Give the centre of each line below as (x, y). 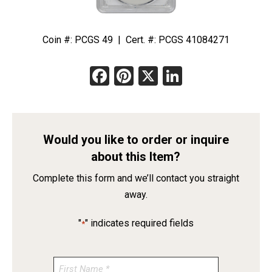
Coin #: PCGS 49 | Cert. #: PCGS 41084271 (136, 40)
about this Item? (136, 157)
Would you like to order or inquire (136, 140)
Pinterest (174, 76)
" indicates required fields (139, 223)
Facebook (151, 76)
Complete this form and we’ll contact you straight (136, 178)
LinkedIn (219, 76)
